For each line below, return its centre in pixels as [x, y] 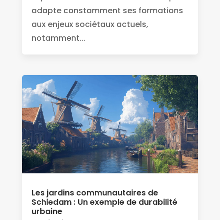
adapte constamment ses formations [107, 11]
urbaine [47, 212]
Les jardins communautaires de [95, 193]
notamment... [58, 38]
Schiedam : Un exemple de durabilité [104, 202]
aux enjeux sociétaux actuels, [90, 25]
